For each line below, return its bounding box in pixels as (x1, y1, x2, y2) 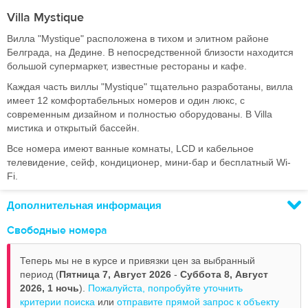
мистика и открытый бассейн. (7, 122, 140, 134)
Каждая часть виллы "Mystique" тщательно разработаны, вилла (7, 81, 293, 93)
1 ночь (47, 283, 79, 294)
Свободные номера (7, 223, 107, 238)
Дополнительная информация (7, 199, 162, 212)
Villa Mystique (7, 10, 84, 26)
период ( (20, 269, 59, 280)
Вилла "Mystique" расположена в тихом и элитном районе (7, 33, 269, 45)
